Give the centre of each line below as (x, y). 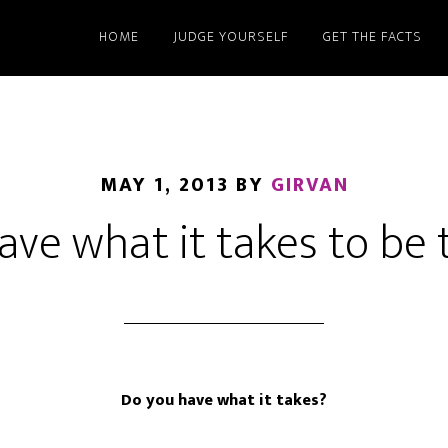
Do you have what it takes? (224, 400)
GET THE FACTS (372, 36)
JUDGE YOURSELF (231, 36)
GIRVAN (309, 185)
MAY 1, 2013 (164, 185)
